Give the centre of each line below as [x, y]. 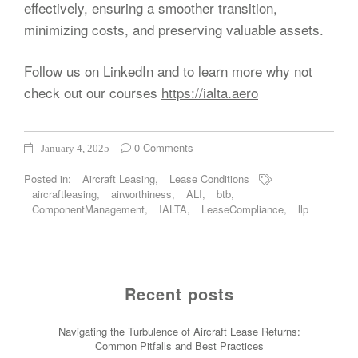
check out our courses [93, 92]
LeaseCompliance [243, 209]
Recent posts [179, 293]
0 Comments [162, 147]
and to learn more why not [233, 70]
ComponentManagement [88, 209]
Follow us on [62, 70]
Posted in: [49, 178]
